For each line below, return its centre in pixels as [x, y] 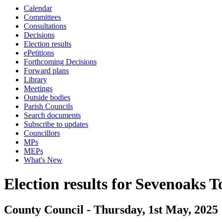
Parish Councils [48, 106]
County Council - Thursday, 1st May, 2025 [111, 210]
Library [35, 80]
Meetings [38, 88]
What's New [43, 160]
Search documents [52, 115]
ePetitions [39, 53]
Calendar [38, 8]
